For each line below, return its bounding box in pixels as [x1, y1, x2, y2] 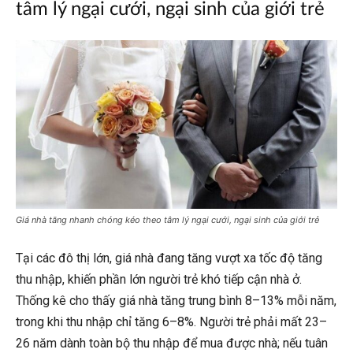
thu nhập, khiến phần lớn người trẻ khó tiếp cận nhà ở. [16, 272, 302, 288]
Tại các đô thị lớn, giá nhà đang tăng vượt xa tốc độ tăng [16, 251, 322, 266]
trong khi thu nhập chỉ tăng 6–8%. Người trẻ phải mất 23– [16, 314, 327, 330]
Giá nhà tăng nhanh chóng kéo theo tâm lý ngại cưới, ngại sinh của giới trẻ [16, 214, 319, 226]
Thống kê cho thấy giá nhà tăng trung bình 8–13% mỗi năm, [16, 293, 336, 309]
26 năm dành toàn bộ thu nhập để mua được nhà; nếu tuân [16, 336, 328, 351]
